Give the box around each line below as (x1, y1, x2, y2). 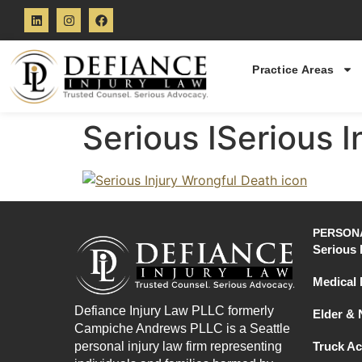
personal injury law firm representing (74, 339, 282, 353)
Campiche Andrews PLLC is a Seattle (74, 321, 290, 335)
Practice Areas (252, 63, 335, 77)
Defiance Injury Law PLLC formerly (74, 303, 274, 318)
